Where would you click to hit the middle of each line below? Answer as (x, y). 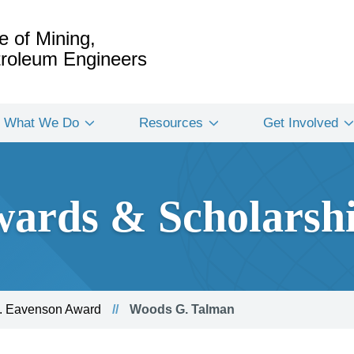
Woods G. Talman (181, 309)
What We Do (41, 123)
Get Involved (301, 123)
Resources (171, 123)
